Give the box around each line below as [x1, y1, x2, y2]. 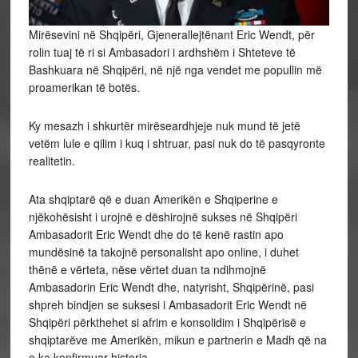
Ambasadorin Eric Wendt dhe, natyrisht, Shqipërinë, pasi [28, 278, 314, 295]
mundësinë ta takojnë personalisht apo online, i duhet [28, 243, 299, 260]
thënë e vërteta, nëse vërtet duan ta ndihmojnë [28, 261, 266, 277]
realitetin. [28, 152, 75, 169]
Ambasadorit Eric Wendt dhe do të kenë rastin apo [28, 225, 284, 242]
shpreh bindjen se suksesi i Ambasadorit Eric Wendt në [28, 296, 307, 312]
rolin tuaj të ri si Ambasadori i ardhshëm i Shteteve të [28, 43, 296, 60]
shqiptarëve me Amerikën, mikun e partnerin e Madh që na [28, 331, 327, 348]
